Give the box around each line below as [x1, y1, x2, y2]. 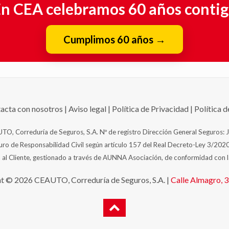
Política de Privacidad [112, 104, 189, 113]
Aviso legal [68, 104, 106, 113]
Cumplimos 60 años [63, 33, 155, 45]
